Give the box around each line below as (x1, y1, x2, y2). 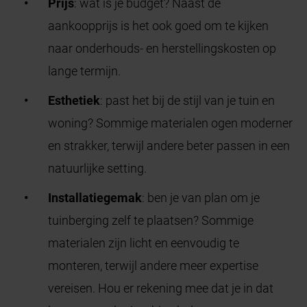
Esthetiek (48, 93, 101, 108)
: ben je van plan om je (142, 191, 260, 206)
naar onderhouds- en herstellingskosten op (48, 41, 277, 56)
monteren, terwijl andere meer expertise (48, 258, 259, 273)
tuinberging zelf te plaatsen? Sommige (48, 213, 254, 228)
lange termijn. (48, 64, 121, 79)
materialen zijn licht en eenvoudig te (48, 236, 240, 251)
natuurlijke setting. (48, 161, 147, 176)
